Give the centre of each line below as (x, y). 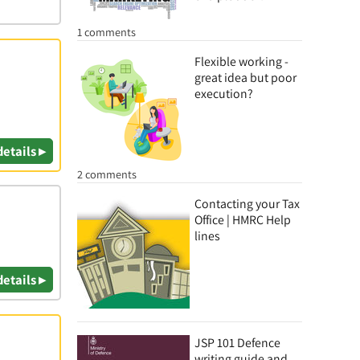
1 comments (106, 32)
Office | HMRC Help (243, 220)
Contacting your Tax (247, 204)
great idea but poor (245, 78)
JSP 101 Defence (237, 343)
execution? (224, 94)
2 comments (107, 174)
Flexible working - (241, 61)
